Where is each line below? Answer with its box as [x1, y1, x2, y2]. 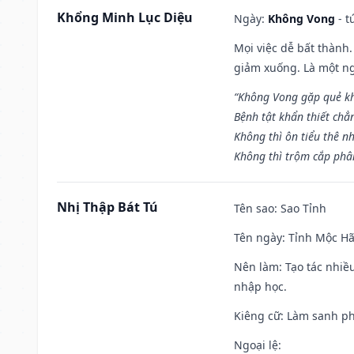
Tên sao [234, 200, 274, 216]
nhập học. [234, 278, 287, 294]
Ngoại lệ [234, 337, 278, 352]
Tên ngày [234, 229, 282, 245]
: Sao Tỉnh [274, 200, 326, 216]
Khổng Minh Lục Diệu [57, 8, 193, 26]
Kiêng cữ [234, 307, 281, 323]
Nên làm [234, 258, 279, 274]
